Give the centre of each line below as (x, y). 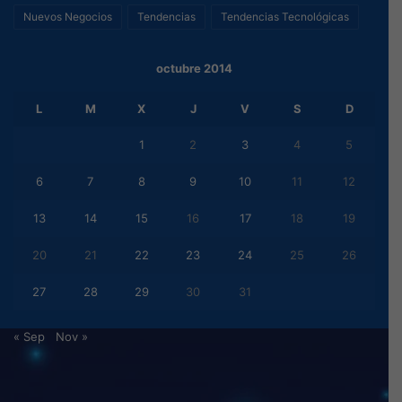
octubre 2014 (194, 68)
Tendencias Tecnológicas (285, 16)
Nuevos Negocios (68, 16)
